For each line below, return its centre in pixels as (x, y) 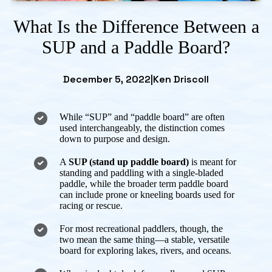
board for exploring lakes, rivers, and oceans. (145, 250)
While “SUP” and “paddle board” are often (142, 117)
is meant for (212, 161)
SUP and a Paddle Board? (136, 47)
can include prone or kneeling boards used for (147, 194)
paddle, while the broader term (119, 183)
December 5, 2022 (107, 79)
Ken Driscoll (181, 79)
